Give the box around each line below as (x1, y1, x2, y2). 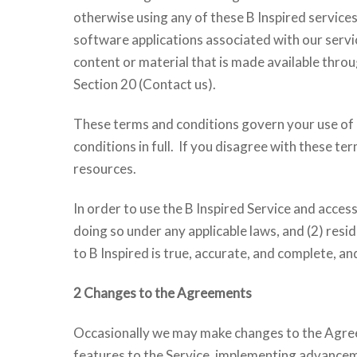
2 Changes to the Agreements (73, 284, 252, 301)
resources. (73, 159, 136, 177)
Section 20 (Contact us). (73, 75, 216, 92)
